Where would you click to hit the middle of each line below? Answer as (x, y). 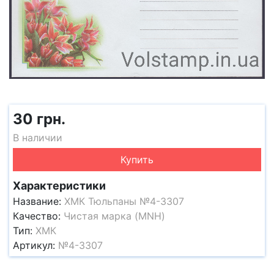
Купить (137, 160)
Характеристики (59, 186)
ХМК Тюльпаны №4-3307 (124, 201)
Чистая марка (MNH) (114, 216)
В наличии (38, 138)
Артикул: (35, 245)
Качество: (38, 216)
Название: (39, 201)
